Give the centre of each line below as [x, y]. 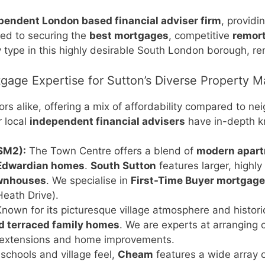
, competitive [201, 35]
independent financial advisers [107, 121]
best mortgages [129, 35]
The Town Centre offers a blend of [111, 151]
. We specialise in [88, 180]
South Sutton [123, 166]
